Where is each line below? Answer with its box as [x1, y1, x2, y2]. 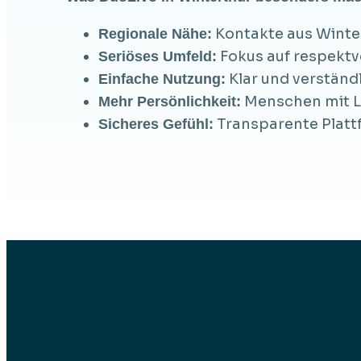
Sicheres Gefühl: [98, 115, 214, 132]
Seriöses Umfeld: [98, 48, 217, 64]
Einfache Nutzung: [98, 70, 226, 87]
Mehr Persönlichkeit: [98, 93, 241, 110]
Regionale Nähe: [98, 25, 212, 42]
